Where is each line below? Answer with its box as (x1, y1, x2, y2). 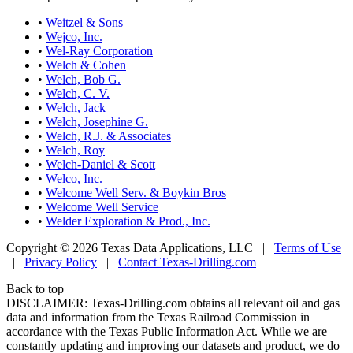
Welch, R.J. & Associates (46, 128, 171, 143)
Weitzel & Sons (46, 15, 123, 29)
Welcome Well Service (46, 199, 158, 214)
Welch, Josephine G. (46, 114, 148, 128)
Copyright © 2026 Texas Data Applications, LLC (6, 240, 253, 255)
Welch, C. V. (46, 86, 110, 100)
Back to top (6, 281, 64, 295)
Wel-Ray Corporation (46, 43, 153, 58)
